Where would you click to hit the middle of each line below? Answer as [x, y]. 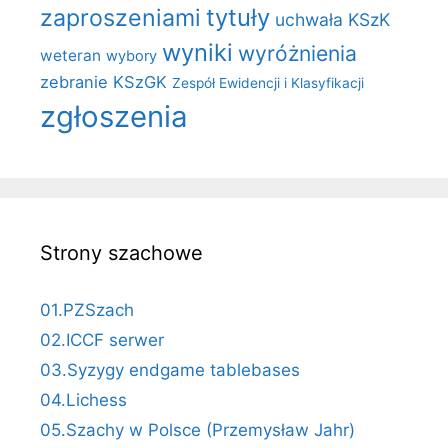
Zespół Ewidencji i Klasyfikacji [268, 83]
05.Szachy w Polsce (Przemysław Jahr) [197, 430]
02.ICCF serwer [102, 340]
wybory [131, 56]
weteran [70, 56]
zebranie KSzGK [103, 82]
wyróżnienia [297, 54]
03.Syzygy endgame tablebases [170, 370]
